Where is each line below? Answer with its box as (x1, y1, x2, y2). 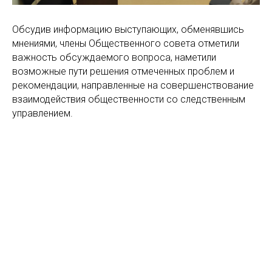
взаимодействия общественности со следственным (12, 93, 245, 105)
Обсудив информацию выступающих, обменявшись (12, 23, 244, 35)
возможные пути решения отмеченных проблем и (12, 65, 234, 77)
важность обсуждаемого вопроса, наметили (12, 51, 216, 63)
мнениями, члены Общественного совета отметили (12, 37, 239, 49)
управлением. (12, 107, 73, 119)
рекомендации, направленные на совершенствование (12, 79, 254, 91)
